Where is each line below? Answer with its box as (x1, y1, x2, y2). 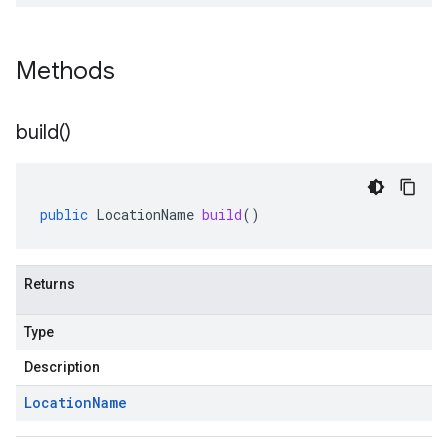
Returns (24, 276, 75, 292)
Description (24, 359, 100, 375)
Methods (16, 56, 121, 86)
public (40, 205, 88, 224)
